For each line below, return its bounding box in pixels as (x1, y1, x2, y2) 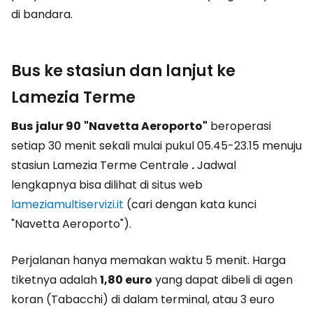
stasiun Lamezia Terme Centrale (11, 157, 191, 173)
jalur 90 (36, 118, 81, 134)
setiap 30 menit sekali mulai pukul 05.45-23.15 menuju (11, 138, 302, 154)
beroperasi (208, 118, 271, 134)
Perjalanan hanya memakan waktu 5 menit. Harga (11, 252, 286, 268)
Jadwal (194, 157, 236, 173)
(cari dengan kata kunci (124, 196, 256, 212)
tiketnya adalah (11, 272, 100, 288)
